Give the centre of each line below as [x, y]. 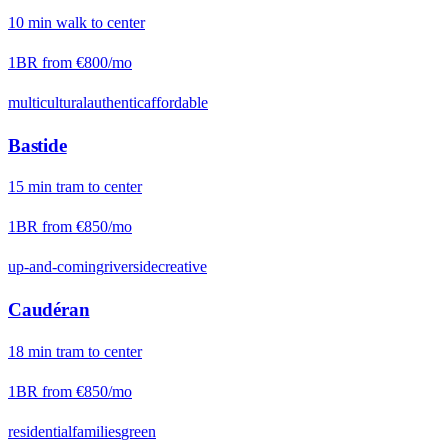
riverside [131, 267]
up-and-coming [56, 267]
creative [182, 267]
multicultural [47, 103]
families [96, 431]
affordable [176, 103]
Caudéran [49, 310]
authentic [115, 103]
